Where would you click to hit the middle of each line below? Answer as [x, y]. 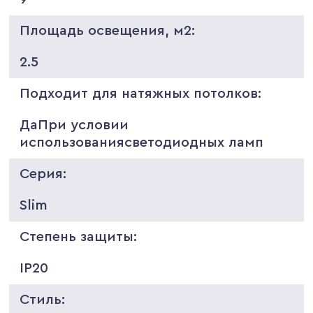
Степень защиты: [79, 236]
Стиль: [43, 299]
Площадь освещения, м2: [108, 30]
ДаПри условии [74, 125]
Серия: [43, 174]
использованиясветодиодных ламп [142, 142]
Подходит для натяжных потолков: [141, 93]
